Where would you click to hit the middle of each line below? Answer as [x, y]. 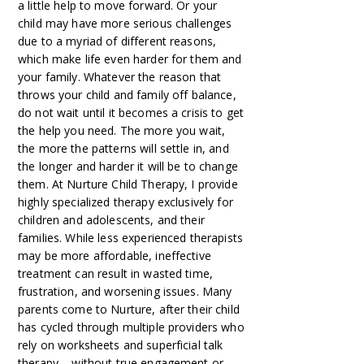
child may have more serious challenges [125, 23]
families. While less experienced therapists [131, 238]
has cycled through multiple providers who [131, 327]
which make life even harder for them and [130, 59]
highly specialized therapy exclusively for [126, 202]
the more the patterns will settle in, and [123, 148]
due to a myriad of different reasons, [117, 41]
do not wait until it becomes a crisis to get [131, 113]
